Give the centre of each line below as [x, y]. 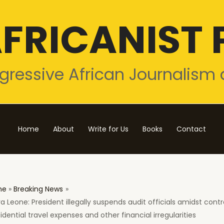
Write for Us [108, 129]
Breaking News [38, 189]
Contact [191, 129]
